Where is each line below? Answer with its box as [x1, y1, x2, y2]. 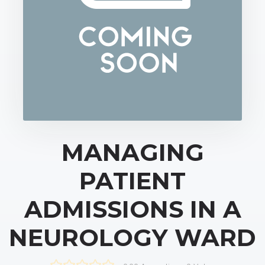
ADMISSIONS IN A [24, 194, 241, 224]
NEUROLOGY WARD [9, 222, 256, 252]
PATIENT [79, 166, 186, 195]
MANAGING [61, 137, 204, 167]
